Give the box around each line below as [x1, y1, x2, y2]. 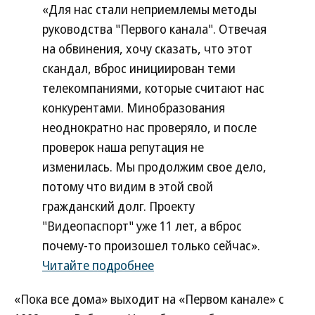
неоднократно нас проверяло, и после [42, 119, 257, 136]
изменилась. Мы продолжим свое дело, [42, 158, 266, 175]
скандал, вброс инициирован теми [42, 60, 236, 77]
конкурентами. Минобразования [42, 99, 225, 116]
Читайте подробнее [42, 257, 154, 274]
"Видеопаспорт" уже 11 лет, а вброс [42, 217, 242, 234]
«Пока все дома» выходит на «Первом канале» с [14, 290, 284, 307]
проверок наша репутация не [42, 139, 204, 155]
